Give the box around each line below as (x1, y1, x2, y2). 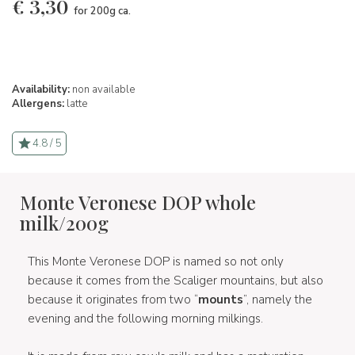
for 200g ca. (74, 3, 131, 18)
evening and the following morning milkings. (28, 310, 263, 326)
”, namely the (243, 291, 312, 307)
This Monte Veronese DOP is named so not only (28, 253, 284, 269)
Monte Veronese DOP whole (20, 189, 256, 215)
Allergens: (12, 96, 64, 111)
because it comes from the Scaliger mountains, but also (28, 272, 323, 288)
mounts (198, 291, 243, 307)
